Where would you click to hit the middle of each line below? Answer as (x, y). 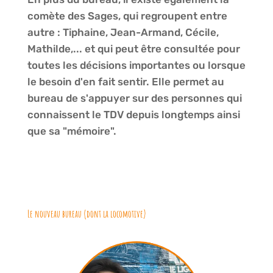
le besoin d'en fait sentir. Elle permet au (126, 82)
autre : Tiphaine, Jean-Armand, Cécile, (123, 33)
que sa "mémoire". (73, 131)
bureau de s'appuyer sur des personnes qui (134, 98)
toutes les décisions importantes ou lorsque (136, 66)
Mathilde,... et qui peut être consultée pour (133, 49)
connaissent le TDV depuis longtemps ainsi (133, 115)
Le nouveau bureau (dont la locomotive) (87, 214)
